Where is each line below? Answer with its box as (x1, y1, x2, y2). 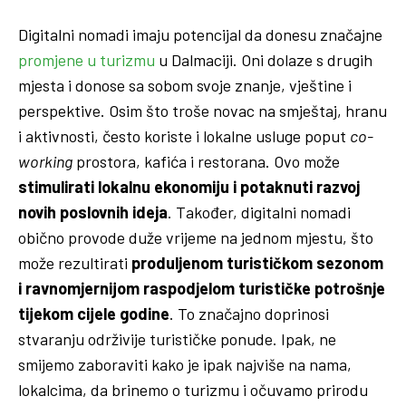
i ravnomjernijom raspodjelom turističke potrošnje (18, 277, 385, 298)
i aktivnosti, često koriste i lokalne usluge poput (18, 125, 350, 146)
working (18, 150, 72, 171)
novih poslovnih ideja (18, 201, 168, 222)
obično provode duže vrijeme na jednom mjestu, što (18, 227, 373, 247)
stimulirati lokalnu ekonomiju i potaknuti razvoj (18, 176, 360, 197)
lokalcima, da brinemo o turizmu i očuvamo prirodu (18, 379, 368, 400)
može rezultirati (18, 252, 131, 273)
